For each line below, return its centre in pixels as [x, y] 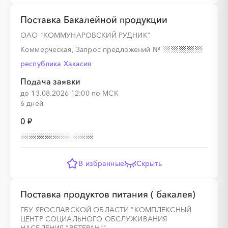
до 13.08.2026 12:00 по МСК [69, 93]
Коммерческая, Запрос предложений [87, 49]
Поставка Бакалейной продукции [94, 20]
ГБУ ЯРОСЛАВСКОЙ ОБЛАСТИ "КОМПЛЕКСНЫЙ [106, 210]
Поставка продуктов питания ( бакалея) [108, 194]
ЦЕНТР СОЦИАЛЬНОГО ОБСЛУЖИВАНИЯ [94, 219]
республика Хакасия [56, 64]
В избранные [101, 163]
